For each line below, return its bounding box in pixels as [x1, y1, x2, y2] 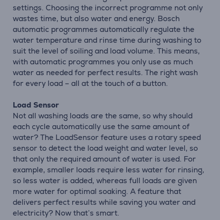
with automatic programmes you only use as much [13, 57, 193, 66]
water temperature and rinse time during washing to [13, 35, 201, 45]
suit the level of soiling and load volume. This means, [13, 46, 200, 55]
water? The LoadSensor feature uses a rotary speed [13, 133, 201, 142]
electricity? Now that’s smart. [13, 208, 119, 218]
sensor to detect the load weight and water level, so [13, 143, 198, 153]
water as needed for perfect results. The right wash [13, 68, 198, 77]
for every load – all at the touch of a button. [13, 79, 168, 88]
